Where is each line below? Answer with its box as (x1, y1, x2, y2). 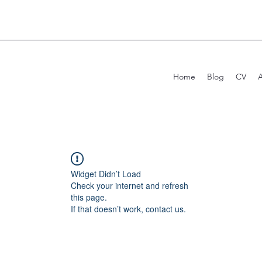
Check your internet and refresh (71, 180, 188, 191)
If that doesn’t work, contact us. (71, 203, 186, 215)
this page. (71, 191, 107, 203)
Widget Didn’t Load (71, 168, 141, 180)
